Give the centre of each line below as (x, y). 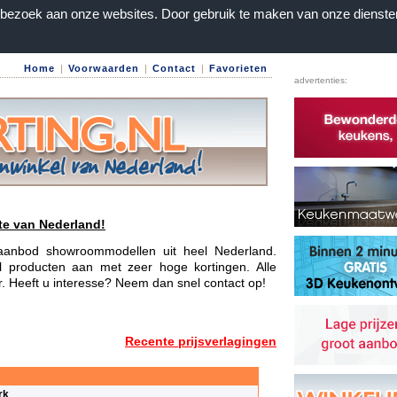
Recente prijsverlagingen (201, 341)
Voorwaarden (104, 68)
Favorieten (238, 68)
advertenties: (321, 80)
